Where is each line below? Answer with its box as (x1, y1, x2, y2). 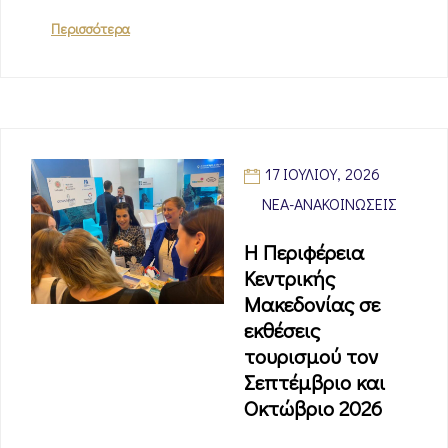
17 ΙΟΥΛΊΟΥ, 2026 (265, 163, 380, 184)
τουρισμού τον (244, 342, 378, 370)
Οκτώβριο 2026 (244, 394, 382, 422)
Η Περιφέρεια (244, 238, 364, 266)
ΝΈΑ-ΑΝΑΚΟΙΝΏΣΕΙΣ (262, 193, 397, 214)
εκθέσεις (244, 316, 320, 344)
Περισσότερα (51, 19, 130, 38)
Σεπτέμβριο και (244, 368, 385, 396)
